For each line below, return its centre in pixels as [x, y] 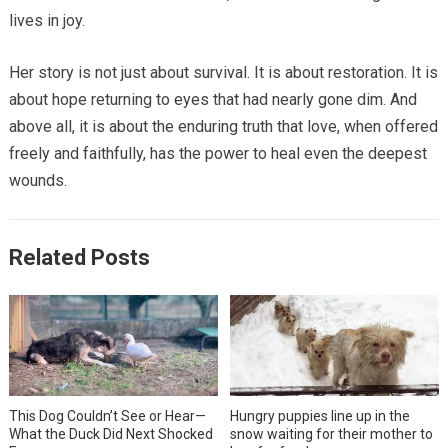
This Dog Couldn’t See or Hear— [107, 416]
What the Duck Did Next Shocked [110, 434]
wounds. [37, 180]
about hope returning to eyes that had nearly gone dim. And [212, 99]
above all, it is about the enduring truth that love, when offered [223, 126]
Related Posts [79, 257]
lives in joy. [46, 20]
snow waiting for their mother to [332, 434]
